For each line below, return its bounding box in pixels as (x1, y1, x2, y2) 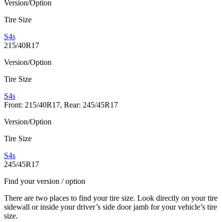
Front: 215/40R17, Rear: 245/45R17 (4, 101, 118, 110)
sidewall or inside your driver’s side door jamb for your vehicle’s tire (4, 203, 217, 212)
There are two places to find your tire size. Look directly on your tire (4, 194, 218, 203)
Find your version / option (4, 177, 85, 186)
